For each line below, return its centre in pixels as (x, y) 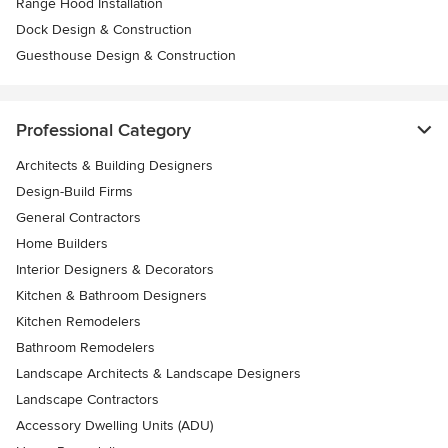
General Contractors (78, 218)
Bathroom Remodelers (85, 348)
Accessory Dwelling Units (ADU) (114, 426)
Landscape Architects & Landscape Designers (158, 374)
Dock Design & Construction (104, 30)
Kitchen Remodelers (78, 322)
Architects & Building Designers (114, 166)
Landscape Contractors (87, 400)
